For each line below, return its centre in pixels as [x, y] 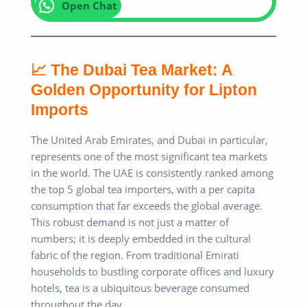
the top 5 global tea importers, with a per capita [143, 189]
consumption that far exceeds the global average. [147, 206]
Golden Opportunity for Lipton [144, 90]
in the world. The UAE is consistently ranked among [152, 173]
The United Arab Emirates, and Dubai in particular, [149, 140]
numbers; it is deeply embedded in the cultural [141, 238]
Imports [60, 110]
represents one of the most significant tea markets [149, 156]
